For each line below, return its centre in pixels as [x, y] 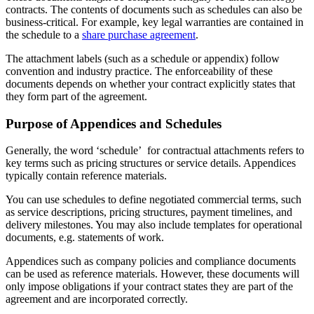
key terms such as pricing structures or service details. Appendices [151, 163]
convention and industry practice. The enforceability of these [139, 71]
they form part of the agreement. [76, 96]
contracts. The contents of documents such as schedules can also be [154, 9]
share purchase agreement [139, 34]
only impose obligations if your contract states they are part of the [149, 287]
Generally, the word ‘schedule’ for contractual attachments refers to [155, 151]
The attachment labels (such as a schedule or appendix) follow [143, 58]
